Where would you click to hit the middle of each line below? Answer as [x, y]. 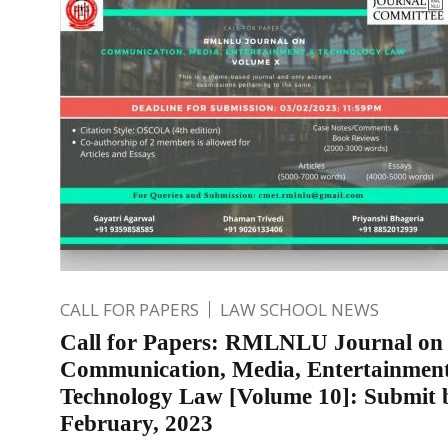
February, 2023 [136, 423]
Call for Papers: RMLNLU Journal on [251, 342]
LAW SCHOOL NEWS [299, 309]
